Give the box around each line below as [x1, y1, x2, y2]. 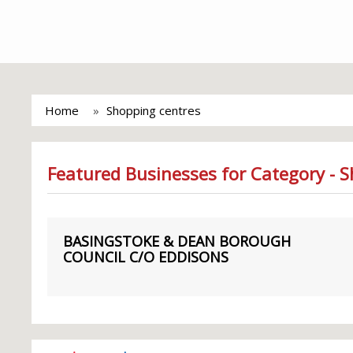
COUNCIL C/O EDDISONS [63, 247, 229, 266]
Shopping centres [106, 102, 201, 118]
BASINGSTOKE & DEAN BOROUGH [63, 232, 291, 251]
